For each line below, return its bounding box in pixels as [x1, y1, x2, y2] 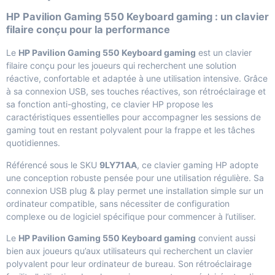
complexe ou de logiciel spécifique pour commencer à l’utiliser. [6, 211, 256, 222]
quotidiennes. [6, 137, 60, 149]
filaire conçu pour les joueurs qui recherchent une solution [6, 60, 236, 71]
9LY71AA [99, 159, 137, 170]
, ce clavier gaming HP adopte [137, 159, 258, 170]
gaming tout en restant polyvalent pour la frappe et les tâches [6, 125, 255, 136]
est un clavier [196, 47, 252, 58]
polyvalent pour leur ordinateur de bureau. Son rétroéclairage [6, 258, 252, 269]
